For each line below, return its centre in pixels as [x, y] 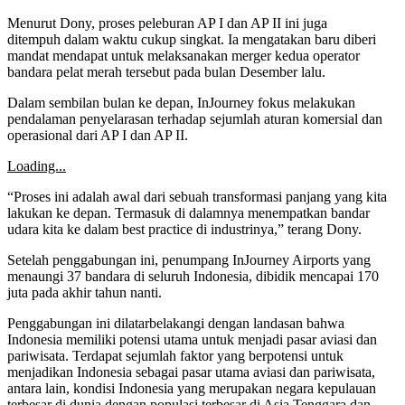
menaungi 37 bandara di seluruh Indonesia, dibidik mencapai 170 [193, 276]
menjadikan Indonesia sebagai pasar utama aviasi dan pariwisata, [191, 372]
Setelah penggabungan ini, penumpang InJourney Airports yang [189, 259]
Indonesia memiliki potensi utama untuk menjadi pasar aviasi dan [192, 339]
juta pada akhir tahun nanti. [85, 292]
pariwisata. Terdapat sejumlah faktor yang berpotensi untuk [175, 355]
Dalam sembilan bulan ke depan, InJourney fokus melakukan [181, 102]
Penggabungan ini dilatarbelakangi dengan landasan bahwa [176, 323]
